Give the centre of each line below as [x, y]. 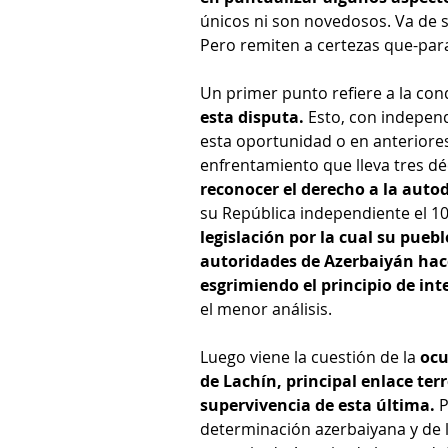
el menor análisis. [268, 309]
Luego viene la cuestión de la [310, 357]
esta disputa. [252, 117]
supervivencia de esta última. [317, 405]
